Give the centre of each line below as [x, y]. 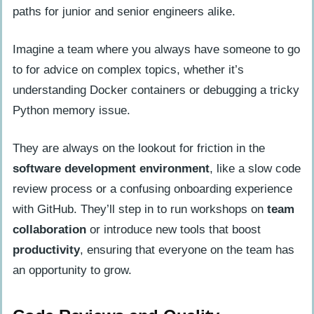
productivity [46, 250]
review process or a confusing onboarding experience [152, 189]
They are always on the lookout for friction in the [139, 148]
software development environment [111, 168]
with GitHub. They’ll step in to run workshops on [140, 209]
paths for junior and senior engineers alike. [124, 12]
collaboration [49, 229]
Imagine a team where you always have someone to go [156, 49]
